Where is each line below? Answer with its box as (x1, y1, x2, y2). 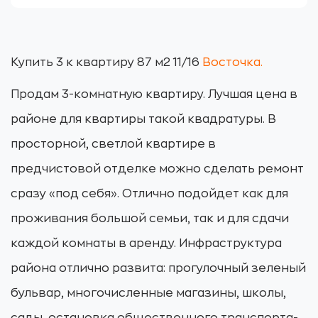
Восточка (202, 57, 261, 68)
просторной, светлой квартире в (11, 138, 216, 150)
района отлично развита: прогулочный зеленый (11, 263, 306, 274)
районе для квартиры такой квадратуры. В (11, 114, 276, 125)
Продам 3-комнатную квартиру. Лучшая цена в (11, 89, 297, 100)
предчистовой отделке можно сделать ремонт (11, 163, 304, 175)
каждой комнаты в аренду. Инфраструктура (11, 238, 282, 249)
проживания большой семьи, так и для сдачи (11, 213, 289, 224)
